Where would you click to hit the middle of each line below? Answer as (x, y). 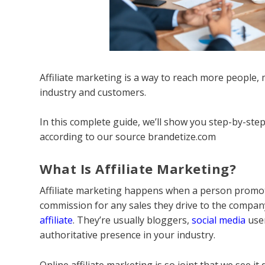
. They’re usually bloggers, (132, 220)
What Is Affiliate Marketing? (138, 168)
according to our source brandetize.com (128, 137)
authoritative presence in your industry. (128, 235)
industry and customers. (93, 92)
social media (219, 220)
